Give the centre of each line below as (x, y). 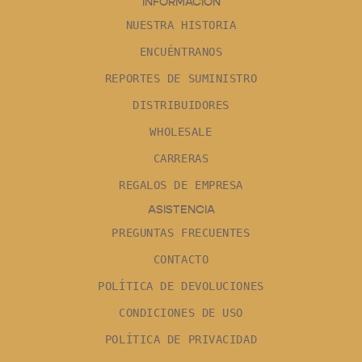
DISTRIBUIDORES (181, 105)
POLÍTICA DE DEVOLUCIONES (181, 286)
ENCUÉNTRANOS (181, 51)
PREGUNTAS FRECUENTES (181, 232)
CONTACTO (181, 259)
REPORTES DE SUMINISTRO (181, 78)
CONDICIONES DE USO (181, 312)
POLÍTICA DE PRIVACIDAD (181, 339)
